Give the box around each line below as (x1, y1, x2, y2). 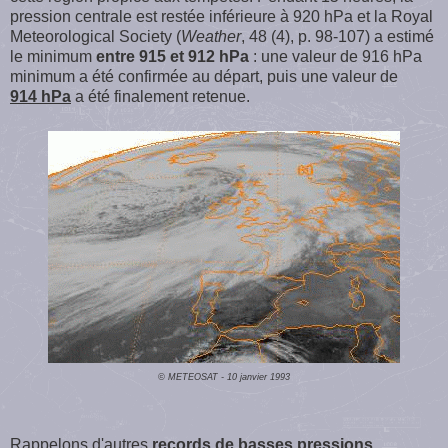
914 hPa (10, 87, 71, 105)
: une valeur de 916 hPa (249, 47, 422, 65)
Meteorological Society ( (10, 27, 181, 45)
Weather (181, 27, 241, 45)
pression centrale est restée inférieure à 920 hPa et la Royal (10, 7, 433, 25)
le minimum (10, 47, 96, 65)
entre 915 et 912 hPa (96, 47, 249, 65)
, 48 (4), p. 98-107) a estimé (241, 27, 434, 45)
